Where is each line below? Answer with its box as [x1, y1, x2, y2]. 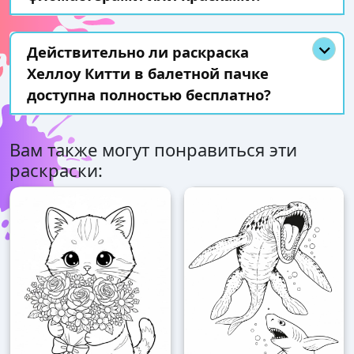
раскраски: [9, 158, 103, 183]
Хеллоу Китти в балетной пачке [27, 63, 269, 84]
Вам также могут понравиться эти [9, 137, 297, 162]
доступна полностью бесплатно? [27, 85, 271, 105]
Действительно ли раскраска [27, 42, 249, 62]
